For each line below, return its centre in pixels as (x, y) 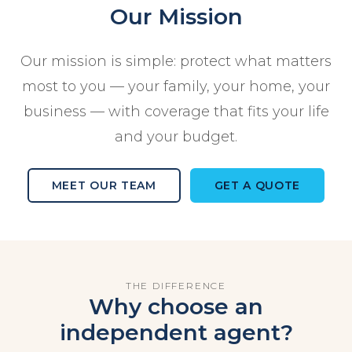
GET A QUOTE (257, 185)
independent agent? (176, 332)
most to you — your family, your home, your (176, 86)
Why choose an (176, 306)
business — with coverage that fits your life (176, 112)
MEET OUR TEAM (104, 185)
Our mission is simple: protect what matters (176, 61)
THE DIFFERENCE (176, 285)
